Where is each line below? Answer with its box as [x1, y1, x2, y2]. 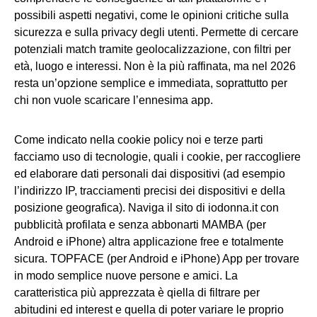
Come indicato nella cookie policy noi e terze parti [14, 133, 263, 146]
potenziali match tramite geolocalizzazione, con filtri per [14, 42, 291, 55]
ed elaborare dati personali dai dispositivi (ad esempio [14, 167, 285, 180]
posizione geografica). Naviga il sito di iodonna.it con [14, 201, 279, 214]
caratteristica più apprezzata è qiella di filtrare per [14, 286, 260, 299]
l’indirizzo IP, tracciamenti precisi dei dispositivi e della [14, 184, 285, 197]
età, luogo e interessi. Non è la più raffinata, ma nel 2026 [14, 59, 296, 72]
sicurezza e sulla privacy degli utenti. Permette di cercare [14, 25, 299, 38]
